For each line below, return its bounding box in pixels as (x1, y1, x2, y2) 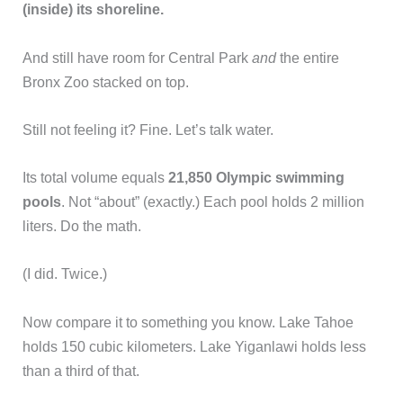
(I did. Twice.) (22, 265, 108, 282)
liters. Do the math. (22, 218, 142, 235)
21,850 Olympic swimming (168, 169, 345, 186)
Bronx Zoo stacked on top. (22, 73, 190, 90)
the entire (276, 49, 340, 66)
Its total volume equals (22, 169, 169, 186)
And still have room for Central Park (22, 49, 253, 66)
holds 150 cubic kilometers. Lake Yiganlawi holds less (22, 337, 367, 354)
